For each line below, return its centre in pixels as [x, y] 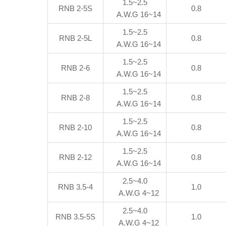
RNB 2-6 [76, 68]
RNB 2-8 [76, 98]
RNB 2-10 [76, 127]
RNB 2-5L [76, 38]
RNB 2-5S [76, 8]
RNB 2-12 [76, 157]
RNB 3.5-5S [76, 217]
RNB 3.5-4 [76, 187]
